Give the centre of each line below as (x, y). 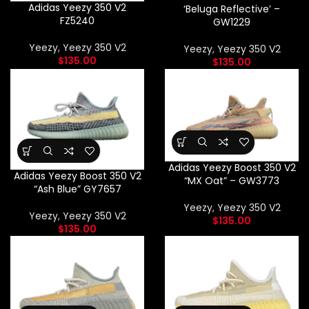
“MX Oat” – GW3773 (232, 180)
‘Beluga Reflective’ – (232, 9)
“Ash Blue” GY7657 (77, 189)
